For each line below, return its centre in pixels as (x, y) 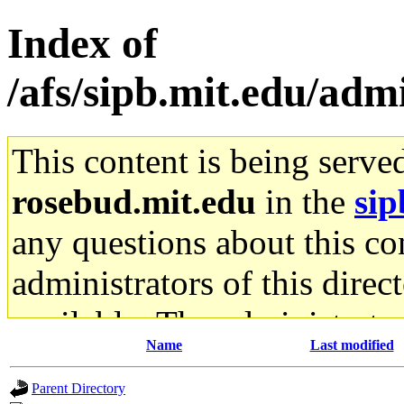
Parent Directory (78, 388)
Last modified (352, 344)
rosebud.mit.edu (134, 201)
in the (305, 201)
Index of (83, 44)
